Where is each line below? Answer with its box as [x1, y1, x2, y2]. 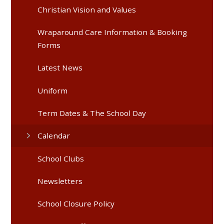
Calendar [37, 130, 70, 141]
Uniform [37, 85, 68, 95]
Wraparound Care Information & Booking [37, 26, 187, 37]
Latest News [37, 62, 83, 73]
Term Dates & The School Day [37, 107, 146, 118]
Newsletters [37, 176, 83, 186]
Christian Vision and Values [37, 4, 136, 14]
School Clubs [37, 153, 84, 163]
